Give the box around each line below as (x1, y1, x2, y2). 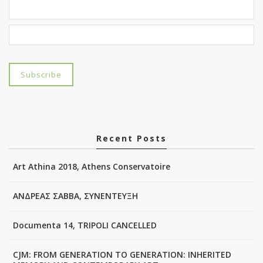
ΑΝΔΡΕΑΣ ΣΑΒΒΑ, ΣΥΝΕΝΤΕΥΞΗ (13, 190, 138, 202)
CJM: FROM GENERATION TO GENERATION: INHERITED (13, 248, 231, 260)
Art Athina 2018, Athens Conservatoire (13, 161, 170, 173)
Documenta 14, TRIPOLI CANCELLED (13, 220, 157, 231)
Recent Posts (96, 133, 167, 144)
